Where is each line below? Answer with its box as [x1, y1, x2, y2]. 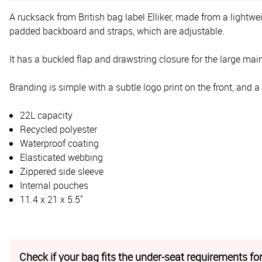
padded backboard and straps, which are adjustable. [9, 24, 225, 37]
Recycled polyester [20, 122, 97, 136]
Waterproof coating [20, 136, 99, 150]
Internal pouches [20, 178, 88, 192]
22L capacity [20, 108, 73, 122]
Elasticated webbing [20, 150, 103, 164]
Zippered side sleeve [20, 164, 104, 178]
